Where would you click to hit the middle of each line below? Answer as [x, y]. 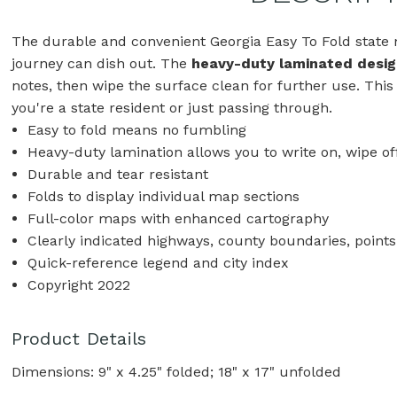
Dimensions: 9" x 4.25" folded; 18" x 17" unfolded [176, 371]
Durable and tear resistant [117, 174]
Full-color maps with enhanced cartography [178, 218]
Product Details [79, 338]
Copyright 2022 [78, 284]
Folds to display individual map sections [163, 196]
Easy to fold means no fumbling [136, 129]
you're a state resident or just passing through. [171, 107]
